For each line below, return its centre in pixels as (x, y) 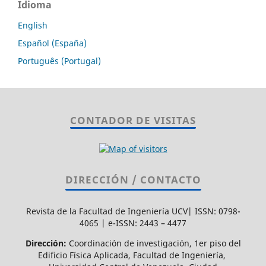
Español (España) (52, 43)
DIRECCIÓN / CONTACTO (133, 179)
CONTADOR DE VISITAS (133, 120)
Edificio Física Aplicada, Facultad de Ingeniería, (133, 255)
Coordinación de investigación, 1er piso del (153, 243)
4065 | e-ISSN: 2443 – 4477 (133, 223)
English (33, 25)
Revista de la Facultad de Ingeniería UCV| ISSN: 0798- (133, 211)
